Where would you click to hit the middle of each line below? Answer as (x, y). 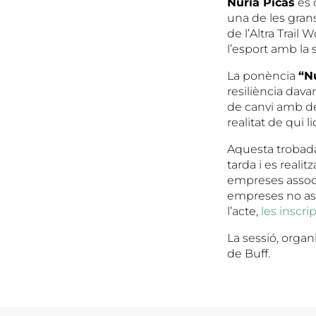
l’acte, (244, 211)
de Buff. (249, 253)
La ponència (263, 75)
